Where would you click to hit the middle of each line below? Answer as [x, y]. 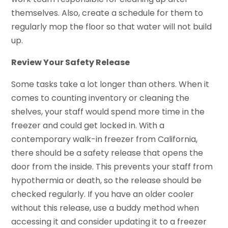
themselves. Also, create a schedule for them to [107, 13]
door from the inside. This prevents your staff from [112, 167]
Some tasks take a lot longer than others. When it [110, 84]
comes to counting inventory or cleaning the [101, 98]
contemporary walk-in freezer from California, [105, 139]
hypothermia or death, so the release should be [107, 181]
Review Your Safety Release [71, 63]
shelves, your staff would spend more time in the [108, 112]
